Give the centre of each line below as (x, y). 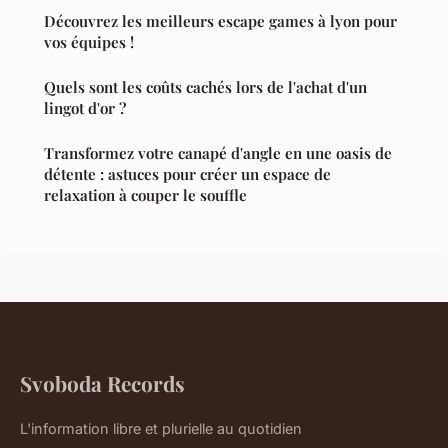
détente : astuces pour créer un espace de (187, 174)
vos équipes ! (89, 42)
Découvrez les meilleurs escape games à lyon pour (220, 21)
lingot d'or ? (85, 108)
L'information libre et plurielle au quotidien (161, 429)
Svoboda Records (102, 383)
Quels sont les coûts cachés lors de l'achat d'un (205, 87)
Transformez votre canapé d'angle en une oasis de (218, 153)
